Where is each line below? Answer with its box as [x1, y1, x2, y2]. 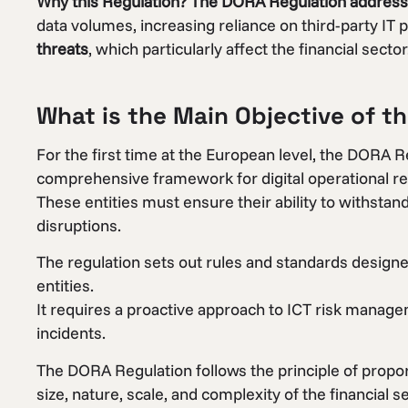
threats [36, 37, 88, 59]
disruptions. [36, 214, 121, 236]
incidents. [36, 322, 106, 344]
